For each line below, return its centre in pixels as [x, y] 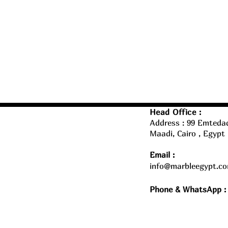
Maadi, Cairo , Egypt [187, 133]
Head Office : [176, 112]
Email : [162, 155]
